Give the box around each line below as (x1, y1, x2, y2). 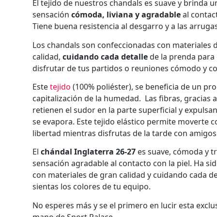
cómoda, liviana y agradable (71, 9, 181, 20)
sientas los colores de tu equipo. (32, 181, 151, 192)
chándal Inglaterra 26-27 (41, 146, 136, 157)
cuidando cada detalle (62, 51, 148, 62)
